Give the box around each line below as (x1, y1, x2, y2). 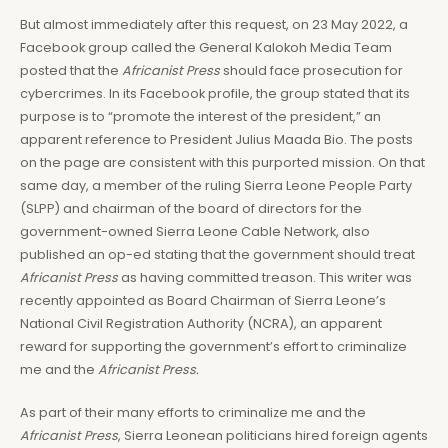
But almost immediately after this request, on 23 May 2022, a (20, 15, 408, 33)
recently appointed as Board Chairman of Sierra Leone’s (20, 291, 386, 309)
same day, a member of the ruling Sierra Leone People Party (20, 176, 412, 194)
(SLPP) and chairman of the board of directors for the (20, 199, 362, 217)
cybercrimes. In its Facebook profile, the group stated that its (20, 84, 410, 102)
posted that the (20, 61, 122, 79)
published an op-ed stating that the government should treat (20, 245, 415, 263)
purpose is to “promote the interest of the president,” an (20, 107, 381, 125)
